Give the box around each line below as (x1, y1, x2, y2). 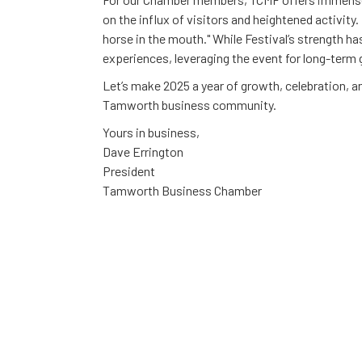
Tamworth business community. (103, 96, 276, 112)
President (103, 162, 155, 179)
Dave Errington (103, 143, 183, 159)
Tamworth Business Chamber (103, 182, 262, 198)
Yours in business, (103, 124, 200, 140)
